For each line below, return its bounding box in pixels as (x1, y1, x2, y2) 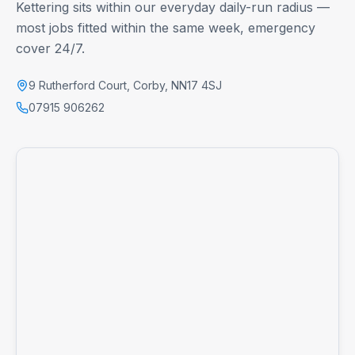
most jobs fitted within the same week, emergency (16, 19, 315, 36)
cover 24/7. (16, 40, 85, 56)
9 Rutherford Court (29, 78, 127, 92)
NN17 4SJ (171, 78, 222, 92)
